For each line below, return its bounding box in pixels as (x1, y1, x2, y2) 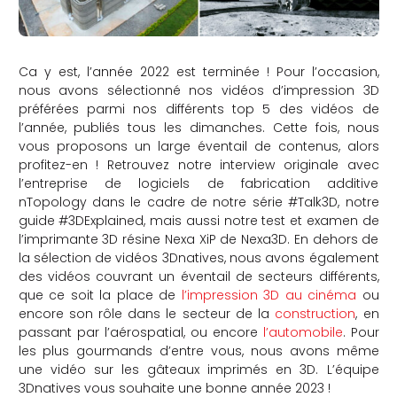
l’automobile (262, 323, 343, 341)
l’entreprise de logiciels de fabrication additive (18, 174, 379, 192)
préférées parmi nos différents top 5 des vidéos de (18, 99, 379, 118)
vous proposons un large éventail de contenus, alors (18, 136, 379, 155)
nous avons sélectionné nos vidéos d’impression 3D (18, 81, 379, 99)
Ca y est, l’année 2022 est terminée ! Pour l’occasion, (18, 62, 379, 81)
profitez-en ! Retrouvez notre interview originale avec (18, 155, 379, 174)
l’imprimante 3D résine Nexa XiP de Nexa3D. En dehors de (18, 230, 379, 248)
